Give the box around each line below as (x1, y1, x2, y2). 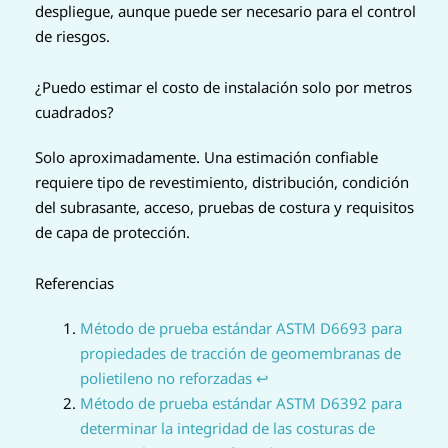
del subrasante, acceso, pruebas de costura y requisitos (35, 197, 414, 218)
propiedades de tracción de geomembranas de (80, 343, 401, 364)
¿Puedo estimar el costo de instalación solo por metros (35, 77, 412, 98)
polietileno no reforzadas (80, 368, 252, 389)
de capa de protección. (35, 222, 190, 243)
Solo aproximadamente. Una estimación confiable (35, 147, 378, 168)
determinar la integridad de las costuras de (80, 418, 375, 439)
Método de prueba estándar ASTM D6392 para (80, 393, 402, 414)
